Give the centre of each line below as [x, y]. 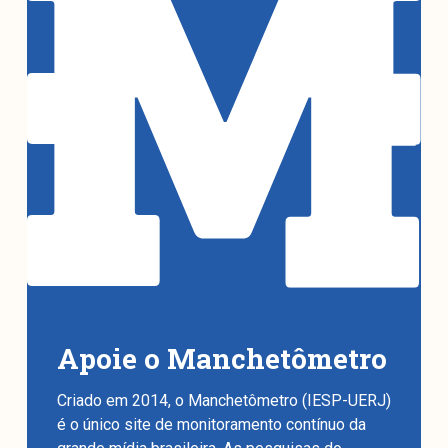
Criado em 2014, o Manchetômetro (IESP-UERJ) [223, 401]
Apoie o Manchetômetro [221, 358]
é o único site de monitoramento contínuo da [211, 425]
